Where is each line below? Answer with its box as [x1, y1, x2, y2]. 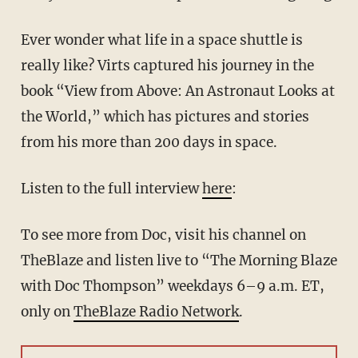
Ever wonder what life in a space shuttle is [20, 31, 303, 50]
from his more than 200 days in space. [20, 133, 277, 152]
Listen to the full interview [20, 180, 202, 198]
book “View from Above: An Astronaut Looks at [20, 82, 335, 101]
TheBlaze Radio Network [73, 303, 239, 321]
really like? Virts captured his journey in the [20, 57, 314, 75]
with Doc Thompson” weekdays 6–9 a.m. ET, [20, 277, 324, 296]
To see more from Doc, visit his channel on [20, 226, 306, 245]
